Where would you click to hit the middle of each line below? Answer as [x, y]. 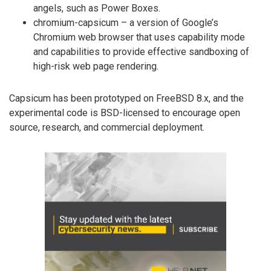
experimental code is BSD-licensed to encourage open [125, 113]
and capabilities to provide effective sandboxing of [141, 52]
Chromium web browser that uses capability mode [139, 38]
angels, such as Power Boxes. [97, 8]
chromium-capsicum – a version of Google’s [126, 23]
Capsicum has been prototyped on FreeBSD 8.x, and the [126, 98]
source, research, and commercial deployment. [107, 127]
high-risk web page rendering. [96, 67]
